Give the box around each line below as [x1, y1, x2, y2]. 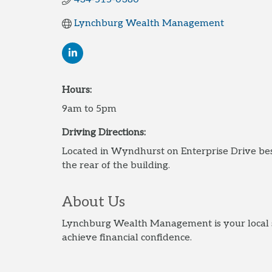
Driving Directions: [62, 127, 146, 139]
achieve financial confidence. [62, 232, 192, 244]
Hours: [62, 84, 92, 97]
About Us [62, 193, 125, 211]
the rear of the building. [62, 160, 170, 172]
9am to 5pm [62, 103, 117, 115]
